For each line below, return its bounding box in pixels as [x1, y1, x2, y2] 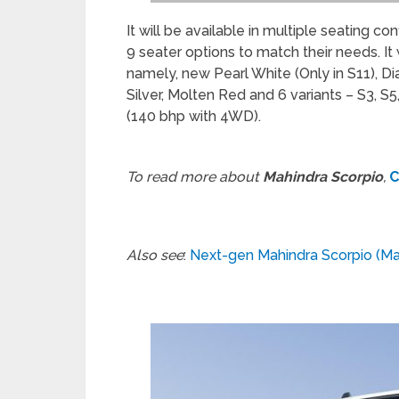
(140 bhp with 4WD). [126, 108, 261, 125]
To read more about [126, 168, 263, 185]
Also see [126, 247, 183, 264]
